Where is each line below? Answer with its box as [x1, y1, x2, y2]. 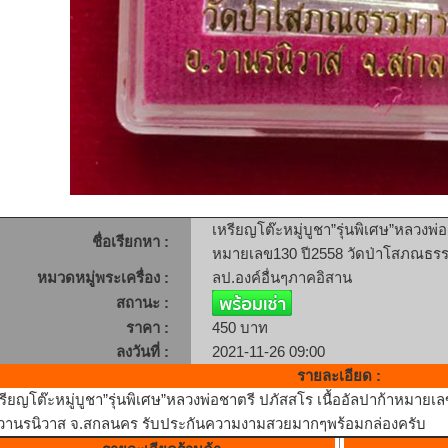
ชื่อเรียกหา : [91, 233, 169, 251]
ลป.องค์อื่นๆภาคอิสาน [211, 269, 352, 287]
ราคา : [125, 319, 169, 337]
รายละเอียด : [297, 367, 381, 385]
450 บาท [211, 319, 268, 337]
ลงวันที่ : [115, 343, 169, 361]
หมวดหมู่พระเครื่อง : [36, 269, 169, 287]
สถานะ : [115, 294, 169, 312]
